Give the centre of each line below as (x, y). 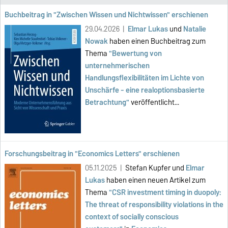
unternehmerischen (117, 66)
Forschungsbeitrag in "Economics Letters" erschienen (92, 154)
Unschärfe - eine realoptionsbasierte (145, 90)
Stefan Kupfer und (155, 168)
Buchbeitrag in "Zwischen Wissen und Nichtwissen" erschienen (106, 15)
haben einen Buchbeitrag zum (157, 41)
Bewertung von (137, 54)
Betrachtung (106, 103)
